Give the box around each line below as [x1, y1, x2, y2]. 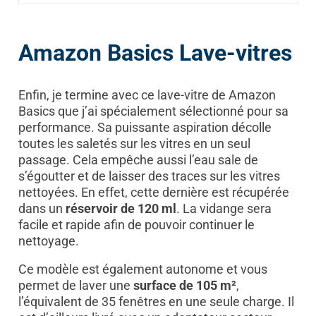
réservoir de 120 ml [65, 200, 176, 216]
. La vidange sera [176, 200, 272, 216]
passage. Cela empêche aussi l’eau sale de [18, 152, 258, 167]
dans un [18, 200, 66, 216]
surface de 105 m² [133, 277, 236, 293]
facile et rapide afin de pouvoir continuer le [18, 217, 255, 232]
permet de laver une [18, 277, 133, 293]
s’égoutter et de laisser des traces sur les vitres [18, 168, 280, 183]
